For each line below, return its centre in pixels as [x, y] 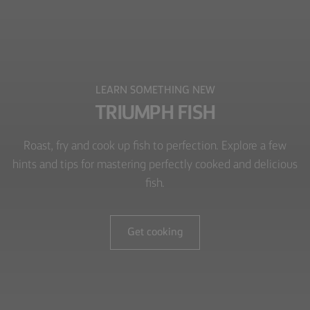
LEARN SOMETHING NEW [155, 91]
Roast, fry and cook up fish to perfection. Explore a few [155, 146]
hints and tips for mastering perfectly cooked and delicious [155, 165]
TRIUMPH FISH [155, 114]
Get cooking [155, 233]
